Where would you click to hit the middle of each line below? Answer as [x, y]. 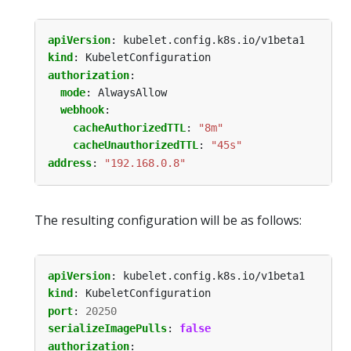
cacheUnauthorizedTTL [136, 145]
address [70, 163]
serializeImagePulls [107, 329]
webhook [82, 110]
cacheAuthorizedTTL [129, 127]
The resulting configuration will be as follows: [168, 221]
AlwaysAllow [132, 93]
